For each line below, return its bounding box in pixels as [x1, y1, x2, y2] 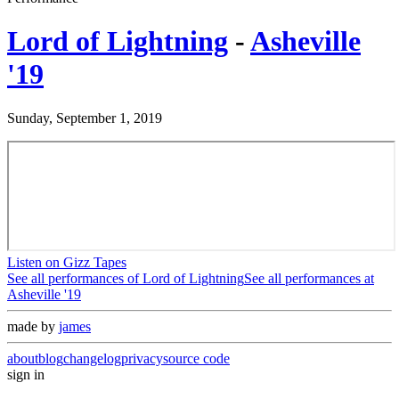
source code [163, 350, 230, 366]
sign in [7, 366, 45, 382]
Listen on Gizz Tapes [7, 254, 126, 270]
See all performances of [7, 270, 142, 286]
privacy [121, 350, 163, 366]
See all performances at [244, 270, 374, 286]
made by [7, 318, 59, 334]
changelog [63, 350, 121, 366]
